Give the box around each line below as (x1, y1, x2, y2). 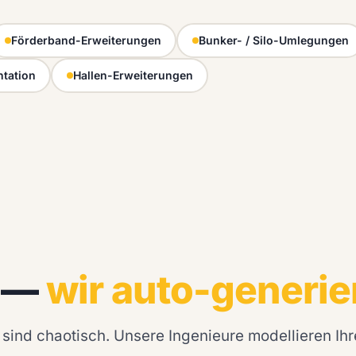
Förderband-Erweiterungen (10, 33, 161, 48)
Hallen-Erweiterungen (72, 68, 193, 83)
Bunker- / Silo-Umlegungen (198, 33, 349, 48)
